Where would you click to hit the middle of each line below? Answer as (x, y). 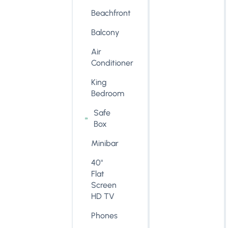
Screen (104, 185)
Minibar (105, 143)
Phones (105, 216)
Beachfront (111, 13)
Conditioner (112, 63)
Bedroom (108, 93)
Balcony (106, 32)
